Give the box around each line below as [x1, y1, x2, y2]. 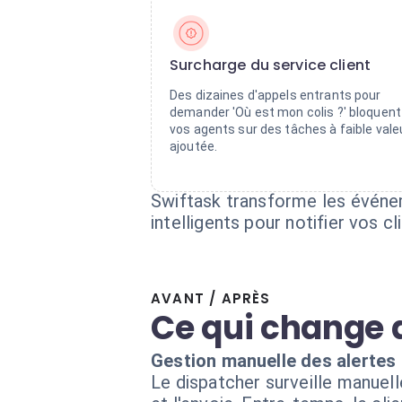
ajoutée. [170, 139, 218, 153]
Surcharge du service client [170, 55, 371, 75]
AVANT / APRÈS [151, 289, 271, 308]
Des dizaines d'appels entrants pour [170, 88, 381, 102]
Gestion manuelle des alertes [151, 350, 397, 371]
